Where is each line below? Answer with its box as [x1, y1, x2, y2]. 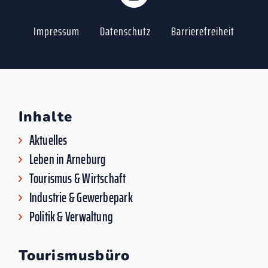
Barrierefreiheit [171, 21, 234, 41]
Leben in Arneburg [29, 148, 106, 170]
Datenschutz [100, 21, 151, 41]
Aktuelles [29, 129, 68, 151]
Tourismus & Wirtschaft [29, 167, 126, 189]
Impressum [33, 21, 80, 41]
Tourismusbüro [18, 245, 130, 265]
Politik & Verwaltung [29, 206, 114, 227]
